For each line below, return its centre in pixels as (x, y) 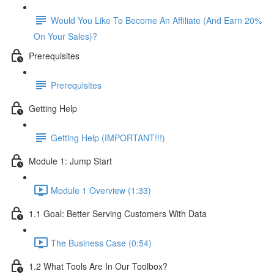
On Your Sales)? (65, 36)
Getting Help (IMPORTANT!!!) (108, 137)
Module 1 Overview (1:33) (101, 190)
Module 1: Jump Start (70, 161)
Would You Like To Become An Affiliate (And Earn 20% (156, 20)
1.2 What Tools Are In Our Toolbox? (98, 266)
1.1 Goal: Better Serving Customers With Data (118, 213)
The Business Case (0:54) (101, 243)
